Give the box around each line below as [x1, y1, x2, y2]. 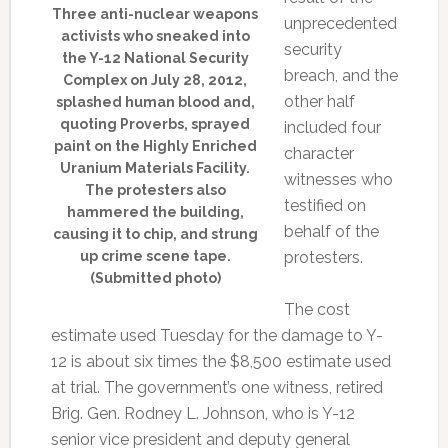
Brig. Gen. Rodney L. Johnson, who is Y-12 [50, 404, 355, 423]
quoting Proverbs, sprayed [60, 116, 251, 132]
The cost [283, 300, 350, 319]
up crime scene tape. [79, 248, 231, 264]
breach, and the [283, 66, 398, 85]
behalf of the [283, 222, 379, 241]
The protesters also [84, 182, 226, 198]
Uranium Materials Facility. [60, 160, 251, 176]
